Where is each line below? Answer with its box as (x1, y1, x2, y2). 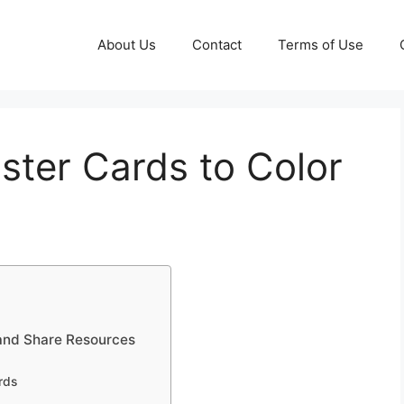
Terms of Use (278, 36, 363, 53)
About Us (97, 36, 156, 53)
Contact (192, 36, 242, 53)
